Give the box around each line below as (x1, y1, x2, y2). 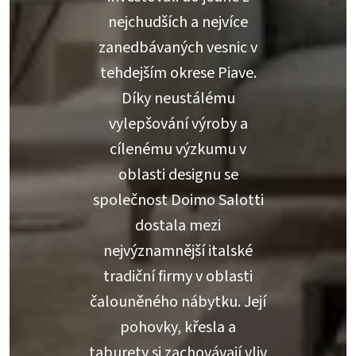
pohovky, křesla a (120, 315, 236, 339)
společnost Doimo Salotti (92, 188, 264, 211)
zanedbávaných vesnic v (99, 36, 257, 59)
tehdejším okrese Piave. (99, 61, 257, 84)
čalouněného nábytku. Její (90, 290, 266, 313)
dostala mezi (135, 214, 221, 237)
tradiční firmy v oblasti (103, 265, 253, 288)
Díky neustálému (121, 87, 235, 110)
